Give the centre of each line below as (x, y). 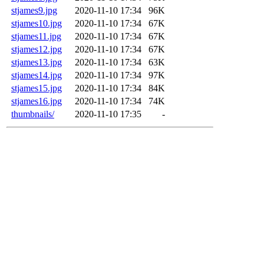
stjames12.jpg (37, 49)
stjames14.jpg (37, 75)
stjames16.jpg (37, 101)
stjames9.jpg (34, 10)
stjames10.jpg (37, 23)
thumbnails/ (33, 114)
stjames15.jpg (37, 88)
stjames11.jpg (36, 36)
